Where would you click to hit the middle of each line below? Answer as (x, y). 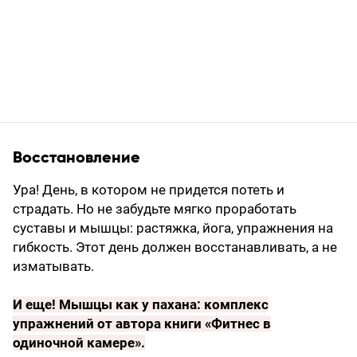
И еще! (36, 304)
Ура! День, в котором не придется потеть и (149, 190)
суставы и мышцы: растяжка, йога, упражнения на (173, 228)
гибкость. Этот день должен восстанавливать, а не (175, 247)
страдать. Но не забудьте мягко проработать (155, 209)
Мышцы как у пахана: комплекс (164, 304)
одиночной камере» (77, 343)
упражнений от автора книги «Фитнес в (142, 324)
